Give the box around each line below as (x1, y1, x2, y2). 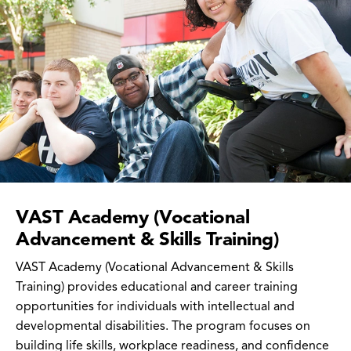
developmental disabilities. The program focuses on (16, 317, 310, 334)
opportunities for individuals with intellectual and (16, 298, 295, 314)
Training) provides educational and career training (16, 278, 298, 295)
